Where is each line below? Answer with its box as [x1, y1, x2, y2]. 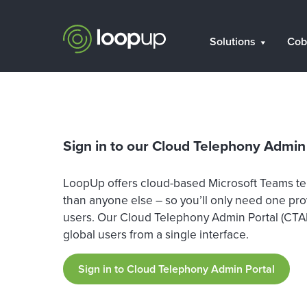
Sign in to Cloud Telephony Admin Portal [78, 261, 275, 277]
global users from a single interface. [63, 225, 249, 243]
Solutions [210, 34, 256, 49]
